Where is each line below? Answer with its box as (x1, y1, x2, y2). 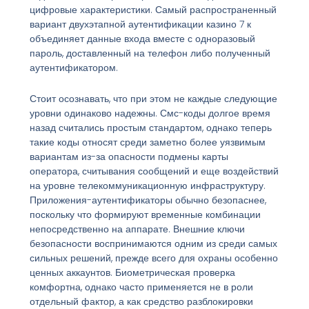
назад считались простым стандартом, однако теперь (29, 121, 272, 135)
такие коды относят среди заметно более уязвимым (29, 135, 266, 150)
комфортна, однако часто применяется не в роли (29, 280, 253, 295)
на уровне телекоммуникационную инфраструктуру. (29, 179, 266, 193)
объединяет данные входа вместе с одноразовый (29, 31, 255, 46)
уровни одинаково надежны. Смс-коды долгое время (29, 106, 270, 121)
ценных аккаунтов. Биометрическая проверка (29, 266, 235, 280)
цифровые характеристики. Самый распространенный (29, 2, 277, 17)
